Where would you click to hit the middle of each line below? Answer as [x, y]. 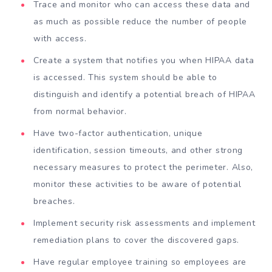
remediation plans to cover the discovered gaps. [136, 240]
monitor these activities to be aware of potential [138, 185]
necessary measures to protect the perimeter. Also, [144, 168]
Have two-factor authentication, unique [118, 134]
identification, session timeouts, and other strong [138, 151]
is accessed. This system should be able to [125, 78]
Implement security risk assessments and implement [144, 223]
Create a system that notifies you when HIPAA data [144, 61]
